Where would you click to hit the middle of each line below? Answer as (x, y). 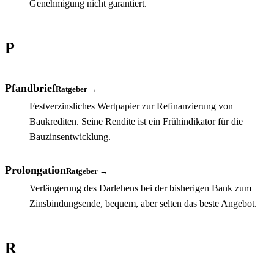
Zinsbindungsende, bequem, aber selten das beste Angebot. (143, 203)
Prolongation (35, 170)
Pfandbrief (30, 88)
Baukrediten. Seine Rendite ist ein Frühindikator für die (136, 121)
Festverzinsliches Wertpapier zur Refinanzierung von (131, 106)
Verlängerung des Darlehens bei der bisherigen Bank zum (140, 188)
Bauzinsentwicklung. (70, 136)
